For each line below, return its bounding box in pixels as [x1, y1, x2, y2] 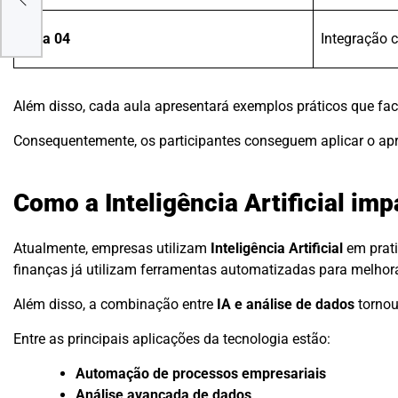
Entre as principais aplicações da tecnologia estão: [13, 330, 330, 348]
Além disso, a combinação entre [13, 296, 217, 314]
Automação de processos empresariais [76, 365, 326, 383]
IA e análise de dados [217, 296, 354, 314]
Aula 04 [21, 30, 70, 48]
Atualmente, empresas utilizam [13, 240, 211, 258]
